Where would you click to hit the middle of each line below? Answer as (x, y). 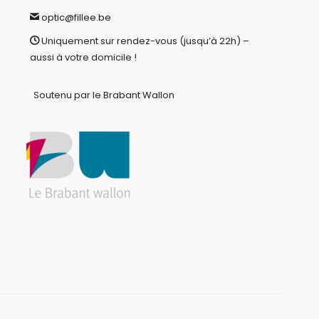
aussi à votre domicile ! (83, 57)
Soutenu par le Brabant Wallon (104, 95)
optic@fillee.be (76, 17)
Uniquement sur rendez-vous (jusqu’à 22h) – (145, 41)
